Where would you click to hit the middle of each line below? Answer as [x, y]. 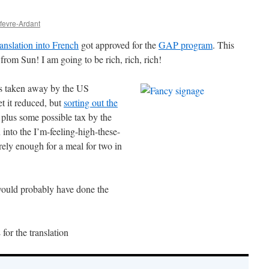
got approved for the [119, 45]
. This [223, 45]
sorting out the [91, 102]
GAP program [186, 45]
